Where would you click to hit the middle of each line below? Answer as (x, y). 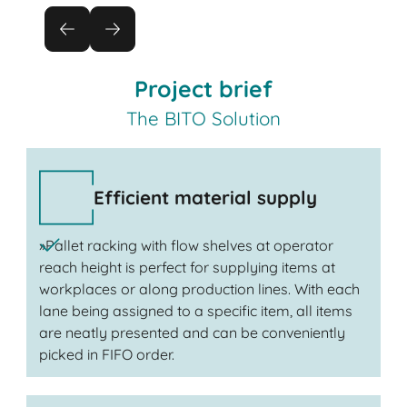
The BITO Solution (203, 119)
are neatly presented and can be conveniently (192, 332)
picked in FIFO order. (106, 354)
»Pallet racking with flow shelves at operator (186, 245)
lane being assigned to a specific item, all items (195, 310)
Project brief (203, 89)
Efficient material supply (205, 198)
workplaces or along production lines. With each (199, 288)
